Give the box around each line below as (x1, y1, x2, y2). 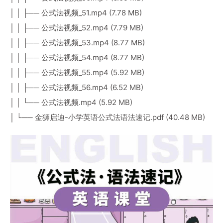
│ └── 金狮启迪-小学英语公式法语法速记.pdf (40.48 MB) (10, 112, 205, 122)
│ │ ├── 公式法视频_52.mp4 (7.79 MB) (10, 23, 143, 32)
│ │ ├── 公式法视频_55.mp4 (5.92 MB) (10, 68, 144, 77)
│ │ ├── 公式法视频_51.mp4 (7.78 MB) (10, 8, 142, 17)
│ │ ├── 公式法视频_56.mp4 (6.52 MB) (10, 83, 143, 92)
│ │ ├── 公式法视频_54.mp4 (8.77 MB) (10, 53, 144, 62)
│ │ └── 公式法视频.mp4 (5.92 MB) (10, 98, 132, 107)
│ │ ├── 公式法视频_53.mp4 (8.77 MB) (10, 38, 145, 47)
